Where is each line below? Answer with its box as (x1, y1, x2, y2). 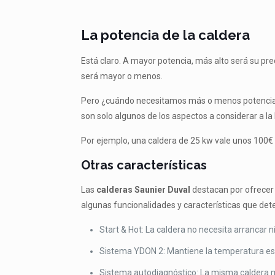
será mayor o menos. (81, 71, 163, 81)
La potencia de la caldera (81, 27, 250, 43)
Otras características (81, 158, 207, 172)
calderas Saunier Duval (96, 185, 191, 195)
